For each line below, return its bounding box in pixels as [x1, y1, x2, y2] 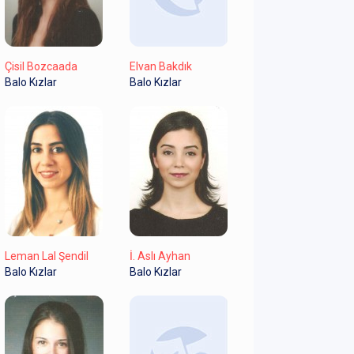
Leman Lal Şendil [5, 249, 88, 262]
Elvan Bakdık [129, 59, 192, 73]
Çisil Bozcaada [5, 59, 77, 73]
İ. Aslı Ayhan [129, 249, 190, 262]
